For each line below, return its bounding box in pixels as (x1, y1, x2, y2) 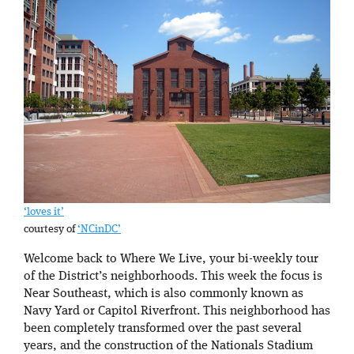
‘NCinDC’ (77, 224, 121, 235)
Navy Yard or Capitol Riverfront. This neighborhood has (24, 305, 330, 318)
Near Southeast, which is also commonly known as (24, 288, 303, 301)
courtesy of (24, 224, 77, 235)
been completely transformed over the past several (24, 322, 302, 336)
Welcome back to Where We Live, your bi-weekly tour (24, 253, 318, 266)
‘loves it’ (24, 207, 64, 218)
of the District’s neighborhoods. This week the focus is (24, 270, 322, 284)
